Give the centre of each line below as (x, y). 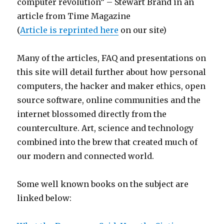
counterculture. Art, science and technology (105, 128)
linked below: (44, 198)
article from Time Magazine (74, 16)
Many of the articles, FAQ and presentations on (112, 58)
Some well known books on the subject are (103, 184)
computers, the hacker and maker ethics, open (111, 86)
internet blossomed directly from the (92, 114)
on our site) (143, 30)
